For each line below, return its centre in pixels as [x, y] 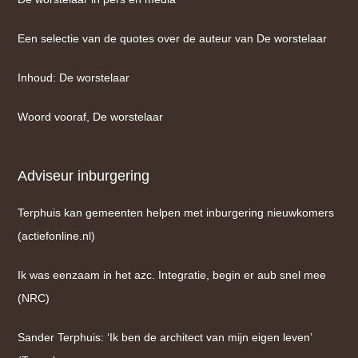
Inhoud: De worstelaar [74, 78]
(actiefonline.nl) [57, 236]
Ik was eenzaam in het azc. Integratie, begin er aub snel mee [172, 275]
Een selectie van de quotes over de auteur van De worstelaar [173, 38]
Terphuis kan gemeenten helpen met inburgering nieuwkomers [176, 213]
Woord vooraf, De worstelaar [91, 117]
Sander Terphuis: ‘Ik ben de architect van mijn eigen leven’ [165, 337]
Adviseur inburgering [84, 176]
